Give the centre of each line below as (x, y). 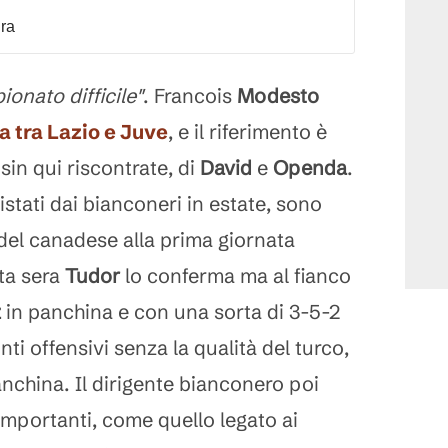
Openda (310, 167)
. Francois (190, 95)
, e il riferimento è (247, 131)
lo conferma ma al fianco (235, 275)
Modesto (278, 95)
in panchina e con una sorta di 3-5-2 (173, 311)
